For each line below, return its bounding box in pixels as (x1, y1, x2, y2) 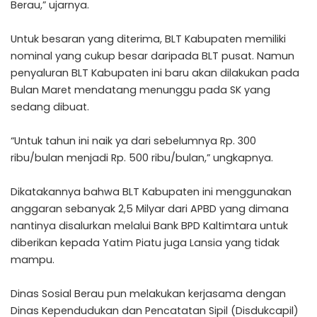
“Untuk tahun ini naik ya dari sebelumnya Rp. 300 (11, 134, 256, 149)
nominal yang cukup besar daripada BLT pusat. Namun (11, 49, 294, 64)
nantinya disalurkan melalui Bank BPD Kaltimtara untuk (11, 219, 288, 234)
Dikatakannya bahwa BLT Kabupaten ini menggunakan (11, 185, 292, 200)
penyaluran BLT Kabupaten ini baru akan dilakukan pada (11, 66, 299, 81)
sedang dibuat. (11, 100, 89, 115)
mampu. (11, 253, 54, 267)
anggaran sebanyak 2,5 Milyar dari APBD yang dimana (11, 202, 289, 217)
